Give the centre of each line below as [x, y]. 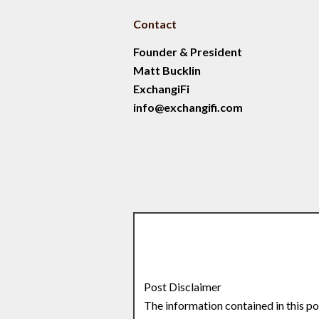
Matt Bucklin [167, 70]
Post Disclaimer [183, 286]
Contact [155, 24]
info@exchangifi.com [188, 107]
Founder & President [187, 52]
